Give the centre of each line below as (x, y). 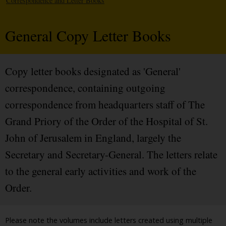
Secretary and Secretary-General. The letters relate (111, 155)
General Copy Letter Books (88, 36)
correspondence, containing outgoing (85, 88)
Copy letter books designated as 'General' (93, 71)
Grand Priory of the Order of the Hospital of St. (106, 121)
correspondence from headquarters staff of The (105, 105)
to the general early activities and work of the (101, 171)
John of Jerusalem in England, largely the (93, 138)
